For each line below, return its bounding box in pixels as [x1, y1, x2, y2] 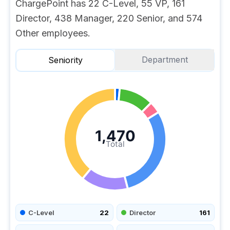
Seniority [48, 55, 83, 65]
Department [141, 54, 188, 65]
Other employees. [15, 28, 90, 39]
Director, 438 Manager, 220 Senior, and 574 [15, 13, 202, 24]
